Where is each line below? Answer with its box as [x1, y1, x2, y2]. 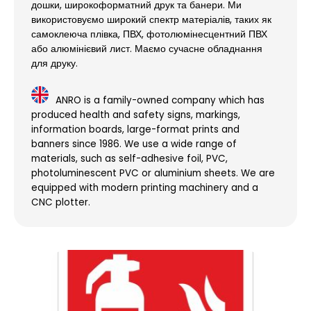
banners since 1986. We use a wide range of [31, 137, 237, 151]
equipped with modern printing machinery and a [31, 181, 258, 195]
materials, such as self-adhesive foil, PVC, [31, 152, 228, 166]
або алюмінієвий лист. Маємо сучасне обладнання [31, 42, 262, 56]
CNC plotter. [31, 196, 90, 210]
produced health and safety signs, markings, [31, 108, 240, 122]
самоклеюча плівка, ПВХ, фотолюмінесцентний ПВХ [31, 28, 267, 42]
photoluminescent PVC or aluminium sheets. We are [31, 167, 275, 180]
